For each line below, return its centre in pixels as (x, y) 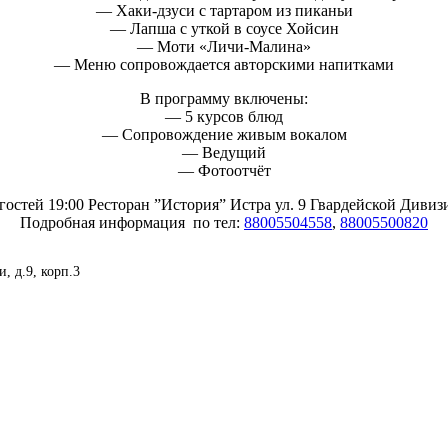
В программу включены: (224, 99)
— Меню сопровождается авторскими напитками (224, 65)
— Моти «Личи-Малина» (224, 47)
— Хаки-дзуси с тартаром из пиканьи (224, 11)
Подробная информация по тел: (132, 223)
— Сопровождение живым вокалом (224, 135)
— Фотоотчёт (224, 171)
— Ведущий (224, 153)
